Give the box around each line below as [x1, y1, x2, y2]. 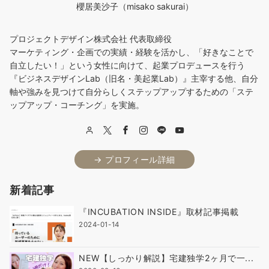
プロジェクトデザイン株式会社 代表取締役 [10, 34, 180, 44]
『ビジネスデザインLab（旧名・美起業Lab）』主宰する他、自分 [10, 73, 258, 84]
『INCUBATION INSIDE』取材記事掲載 [79, 207, 239, 217]
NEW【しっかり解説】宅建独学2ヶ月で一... [79, 253, 254, 264]
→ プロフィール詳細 [94, 154, 175, 165]
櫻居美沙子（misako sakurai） [76, 1, 193, 12]
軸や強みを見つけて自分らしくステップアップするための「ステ [10, 86, 253, 97]
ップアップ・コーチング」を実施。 [10, 100, 144, 110]
